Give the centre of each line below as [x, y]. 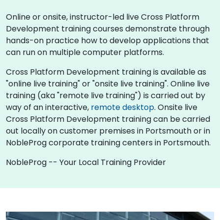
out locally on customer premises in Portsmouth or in [108, 131]
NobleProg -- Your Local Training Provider [86, 162]
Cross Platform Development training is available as [106, 72]
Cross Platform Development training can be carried [108, 119]
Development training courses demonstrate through [108, 28]
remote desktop [123, 107]
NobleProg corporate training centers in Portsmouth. [108, 142]
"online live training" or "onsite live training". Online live [108, 83]
